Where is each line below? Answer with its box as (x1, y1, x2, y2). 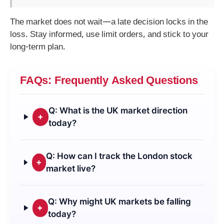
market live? (45, 163, 95, 173)
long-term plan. (10, 42, 65, 53)
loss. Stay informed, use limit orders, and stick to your (10, 29, 208, 41)
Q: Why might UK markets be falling (48, 196, 191, 206)
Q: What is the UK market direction (48, 105, 188, 115)
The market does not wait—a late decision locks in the (10, 17, 208, 28)
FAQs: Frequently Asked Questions (20, 73, 198, 88)
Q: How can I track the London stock (45, 150, 192, 161)
